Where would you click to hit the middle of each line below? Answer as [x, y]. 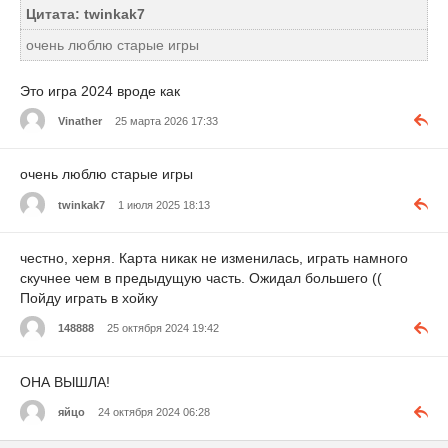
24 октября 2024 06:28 [154, 412]
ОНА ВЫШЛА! [65, 382]
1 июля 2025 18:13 [164, 204]
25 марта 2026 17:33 [166, 120]
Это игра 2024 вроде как [100, 90]
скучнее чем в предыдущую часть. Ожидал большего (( [201, 278]
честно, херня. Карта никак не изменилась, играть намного [214, 258]
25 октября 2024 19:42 [163, 328]
